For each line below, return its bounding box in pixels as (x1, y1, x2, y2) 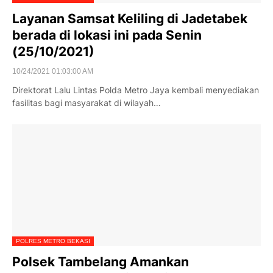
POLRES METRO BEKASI (16, 238, 90, 244)
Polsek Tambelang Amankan (12, 254, 189, 269)
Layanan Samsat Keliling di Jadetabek (12, 11, 247, 26)
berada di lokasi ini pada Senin (12, 27, 202, 43)
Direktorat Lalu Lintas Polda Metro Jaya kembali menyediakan (12, 85, 259, 95)
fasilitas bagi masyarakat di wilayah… (12, 97, 161, 108)
